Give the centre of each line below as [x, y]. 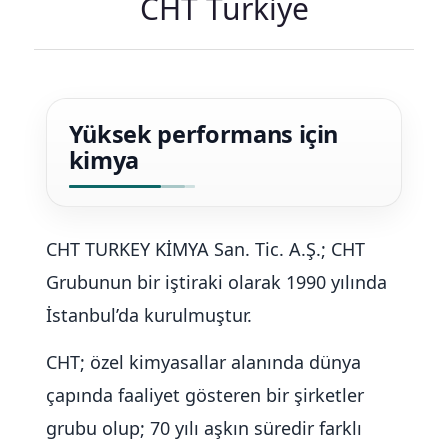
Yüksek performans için [203, 134]
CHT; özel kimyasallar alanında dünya [203, 362]
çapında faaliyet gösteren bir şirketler [204, 395]
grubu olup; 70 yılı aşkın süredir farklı [203, 428]
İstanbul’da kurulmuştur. [148, 315]
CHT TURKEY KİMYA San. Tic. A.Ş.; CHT [205, 249]
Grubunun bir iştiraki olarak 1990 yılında [216, 282]
